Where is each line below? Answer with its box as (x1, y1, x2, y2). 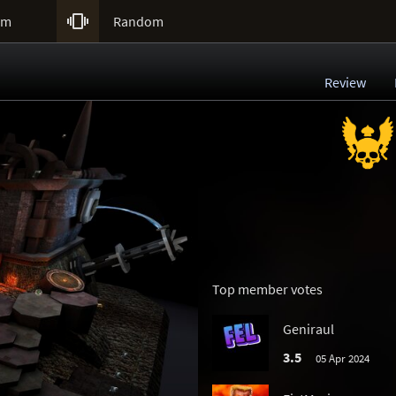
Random (113, 12, 164, 30)
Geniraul (283, 320, 334, 338)
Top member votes (212, 280, 323, 298)
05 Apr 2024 (315, 351, 369, 365)
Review (324, 73, 366, 91)
